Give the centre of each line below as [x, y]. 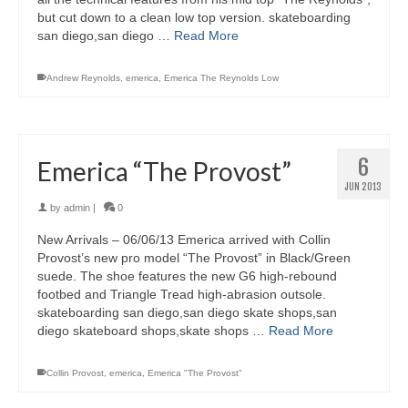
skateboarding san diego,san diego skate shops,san [187, 313]
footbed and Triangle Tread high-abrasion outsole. [182, 295]
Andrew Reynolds [83, 78]
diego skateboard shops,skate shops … [153, 331]
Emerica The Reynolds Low [221, 78]
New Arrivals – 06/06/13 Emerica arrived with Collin [184, 240]
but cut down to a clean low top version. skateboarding [194, 18]
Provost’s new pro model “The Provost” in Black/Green [194, 258]
